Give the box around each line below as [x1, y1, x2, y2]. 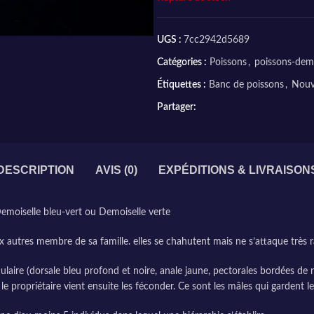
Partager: [157, 102, 196, 112]
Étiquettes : [157, 80, 206, 90]
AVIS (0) [95, 164, 137, 176]
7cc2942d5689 [184, 35, 250, 45]
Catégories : [157, 57, 207, 67]
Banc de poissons [209, 80, 284, 90]
